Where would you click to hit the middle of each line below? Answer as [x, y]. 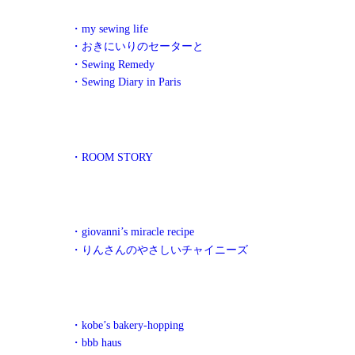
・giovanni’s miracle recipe [132, 232]
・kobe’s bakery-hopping [127, 324]
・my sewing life [109, 28]
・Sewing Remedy [113, 64]
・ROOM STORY [112, 157]
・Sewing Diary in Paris [126, 81]
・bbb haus [96, 342]
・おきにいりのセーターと [137, 46]
